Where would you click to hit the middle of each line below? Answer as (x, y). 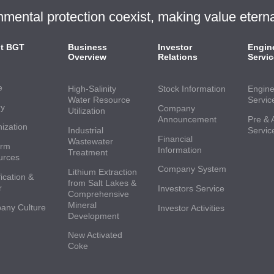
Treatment (87, 152)
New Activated (95, 235)
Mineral (82, 205)
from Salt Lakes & (102, 183)
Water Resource (99, 99)
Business (87, 47)
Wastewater (90, 141)
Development (93, 216)
